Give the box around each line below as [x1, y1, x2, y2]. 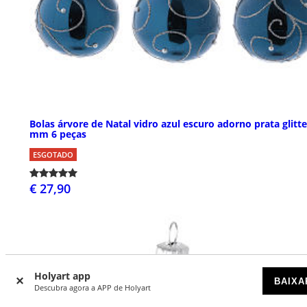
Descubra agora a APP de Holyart [34, 282, 151, 293]
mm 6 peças [29, 127, 86, 140]
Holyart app [34, 269, 90, 282]
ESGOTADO [33, 149, 73, 160]
